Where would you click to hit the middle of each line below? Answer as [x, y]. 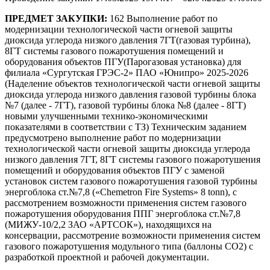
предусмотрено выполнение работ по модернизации [113, 138]
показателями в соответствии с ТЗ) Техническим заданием [126, 127]
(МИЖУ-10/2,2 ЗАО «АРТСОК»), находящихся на [108, 225]
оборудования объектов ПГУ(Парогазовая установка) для [123, 62]
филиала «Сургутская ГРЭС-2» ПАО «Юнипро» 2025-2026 [127, 73]
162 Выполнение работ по [162, 19]
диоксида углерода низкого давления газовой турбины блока [130, 95]
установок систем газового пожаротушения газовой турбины [131, 181]
